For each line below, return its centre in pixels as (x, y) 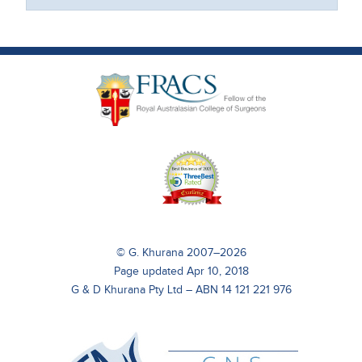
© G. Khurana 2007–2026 (181, 252)
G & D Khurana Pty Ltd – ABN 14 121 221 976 (181, 289)
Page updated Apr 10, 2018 (181, 271)
